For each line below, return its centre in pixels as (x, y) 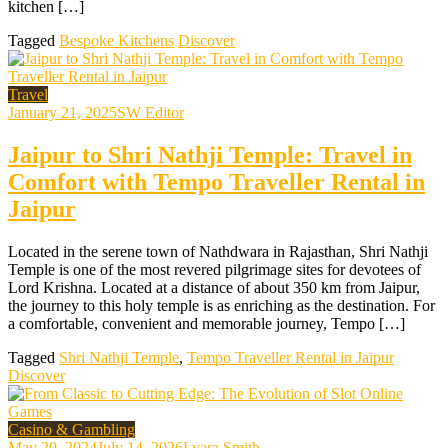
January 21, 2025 (62, 112)
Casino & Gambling (71, 429)
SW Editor (150, 112)
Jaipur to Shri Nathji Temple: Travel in (210, 154)
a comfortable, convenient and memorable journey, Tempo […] (206, 323)
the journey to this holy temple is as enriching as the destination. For (221, 305)
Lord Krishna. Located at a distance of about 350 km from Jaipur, (214, 287)
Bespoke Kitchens (116, 40)
